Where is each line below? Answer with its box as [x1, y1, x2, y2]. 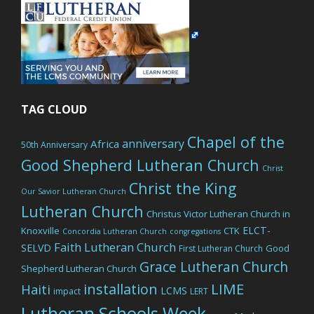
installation [83, 280, 158, 299]
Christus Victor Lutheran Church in [146, 207, 290, 220]
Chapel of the [187, 132, 285, 152]
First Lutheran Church [179, 243, 263, 254]
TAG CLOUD [21, 102, 87, 117]
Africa [90, 137, 119, 151]
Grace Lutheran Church [139, 257, 288, 276]
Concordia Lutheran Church [62, 226, 167, 236]
